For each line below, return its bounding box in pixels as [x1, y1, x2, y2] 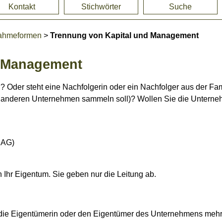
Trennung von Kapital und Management [50, 31, 199, 40]
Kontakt [8, 2, 35, 11]
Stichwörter [81, 2, 121, 11]
